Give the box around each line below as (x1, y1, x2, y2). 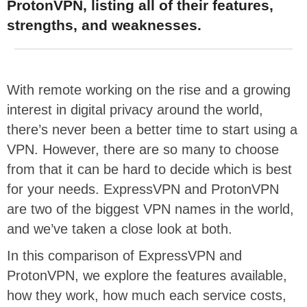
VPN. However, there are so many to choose (7, 141, 279, 157)
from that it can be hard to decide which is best (7, 161, 292, 177)
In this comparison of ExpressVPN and (7, 247, 242, 263)
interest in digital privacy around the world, (7, 101, 263, 117)
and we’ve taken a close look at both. (7, 221, 232, 236)
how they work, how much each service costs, (7, 287, 286, 303)
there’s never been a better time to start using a (7, 121, 297, 137)
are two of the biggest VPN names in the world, (7, 201, 294, 217)
